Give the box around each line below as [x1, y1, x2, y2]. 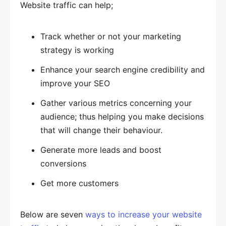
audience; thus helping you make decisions [40, 111, 204, 122]
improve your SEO [40, 78, 110, 88]
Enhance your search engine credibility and [40, 65, 205, 75]
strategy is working [40, 45, 114, 55]
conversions [40, 158, 86, 168]
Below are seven [20, 209, 85, 219]
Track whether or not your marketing [40, 31, 181, 41]
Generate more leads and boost [40, 145, 161, 155]
